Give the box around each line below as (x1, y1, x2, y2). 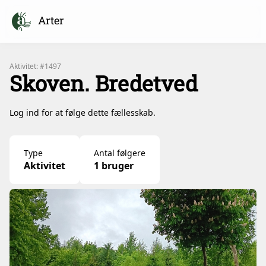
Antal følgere (94, 147, 145, 159)
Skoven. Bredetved (9, 69, 198, 97)
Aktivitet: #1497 (9, 61, 61, 71)
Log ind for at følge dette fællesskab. (9, 107, 156, 118)
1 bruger (94, 159, 134, 172)
